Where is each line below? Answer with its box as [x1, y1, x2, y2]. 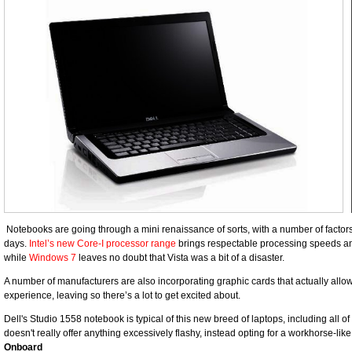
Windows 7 [29, 252, 76, 263]
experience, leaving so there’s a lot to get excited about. [4, 290, 240, 301]
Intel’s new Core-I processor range [29, 238, 176, 249]
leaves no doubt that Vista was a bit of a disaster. [76, 252, 284, 263]
